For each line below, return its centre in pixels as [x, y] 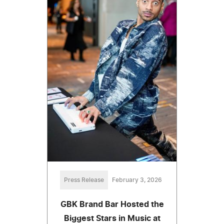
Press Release [84, 180]
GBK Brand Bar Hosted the [112, 204]
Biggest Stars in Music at [112, 218]
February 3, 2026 [137, 180]
